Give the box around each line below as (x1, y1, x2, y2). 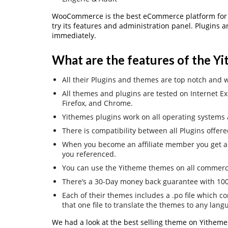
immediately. (52, 30, 96, 40)
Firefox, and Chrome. (62, 98, 133, 108)
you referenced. (62, 149, 116, 159)
